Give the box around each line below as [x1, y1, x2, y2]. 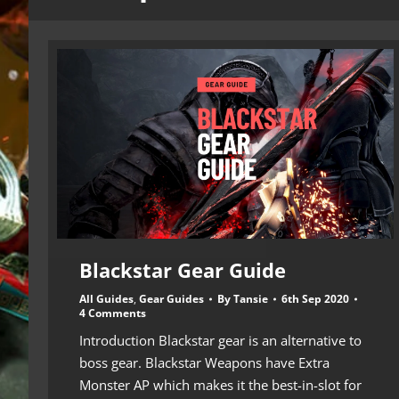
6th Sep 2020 [281, 290, 349, 306]
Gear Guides [139, 290, 204, 306]
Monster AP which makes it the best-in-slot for [79, 375, 362, 394]
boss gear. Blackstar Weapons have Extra [79, 353, 330, 371]
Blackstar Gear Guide [79, 256, 286, 283]
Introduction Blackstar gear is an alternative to [79, 330, 362, 349]
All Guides [79, 290, 134, 306]
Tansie [233, 290, 268, 306]
